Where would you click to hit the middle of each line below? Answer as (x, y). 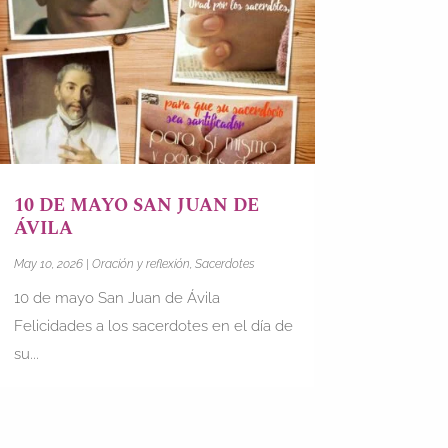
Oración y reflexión (140, 263)
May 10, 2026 (48, 263)
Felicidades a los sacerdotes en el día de (153, 325)
